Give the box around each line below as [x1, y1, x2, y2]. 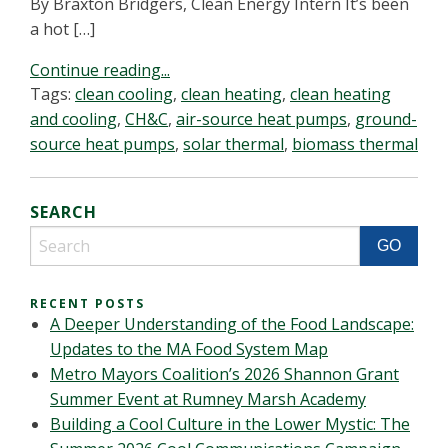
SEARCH [30, 201, 97, 223]
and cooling [30, 108, 117, 130]
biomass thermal [292, 133, 418, 155]
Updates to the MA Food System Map [50, 338, 328, 360]
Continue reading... [30, 59, 170, 81]
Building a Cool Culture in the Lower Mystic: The [50, 413, 410, 435]
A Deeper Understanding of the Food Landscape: [50, 313, 414, 335]
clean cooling [75, 83, 173, 105]
